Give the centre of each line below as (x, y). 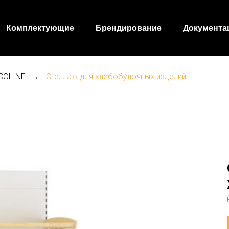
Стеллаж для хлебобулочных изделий (116, 76)
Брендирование (129, 28)
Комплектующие (40, 28)
